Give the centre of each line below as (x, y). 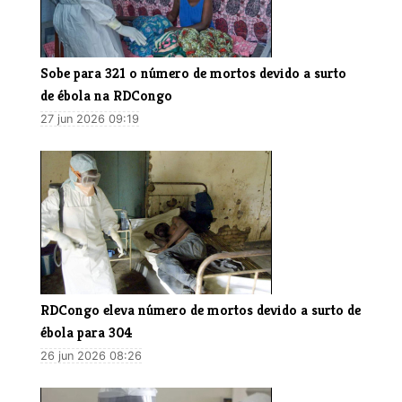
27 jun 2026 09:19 (90, 118)
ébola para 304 (87, 332)
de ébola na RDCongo (106, 95)
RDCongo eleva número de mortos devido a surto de (201, 310)
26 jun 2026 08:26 (91, 355)
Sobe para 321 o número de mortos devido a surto (193, 73)
